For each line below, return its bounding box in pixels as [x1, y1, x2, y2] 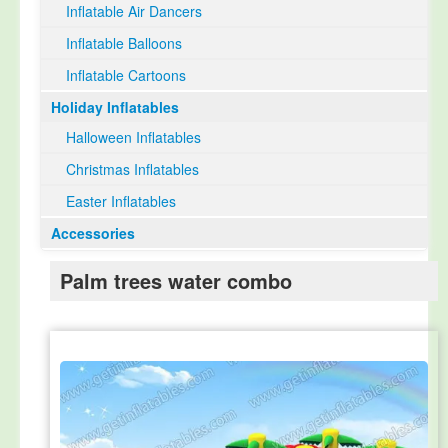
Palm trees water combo [60, 266, 292, 295]
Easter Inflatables [66, 191, 176, 211]
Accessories [51, 223, 135, 243]
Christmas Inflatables [66, 159, 199, 179]
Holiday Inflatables [51, 97, 179, 117]
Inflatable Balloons [66, 33, 182, 53]
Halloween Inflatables [66, 127, 201, 147]
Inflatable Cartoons [66, 65, 186, 85]
